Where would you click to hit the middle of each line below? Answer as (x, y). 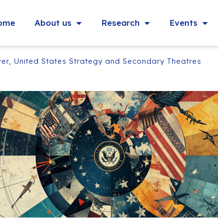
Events (183, 23)
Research (120, 23)
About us (53, 23)
